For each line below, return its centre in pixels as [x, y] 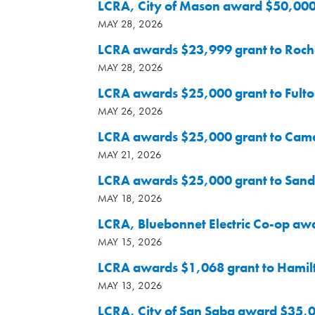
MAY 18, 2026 [130, 198]
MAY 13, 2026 [130, 285]
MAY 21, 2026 [130, 155]
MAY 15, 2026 [130, 242]
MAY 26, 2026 [130, 111]
